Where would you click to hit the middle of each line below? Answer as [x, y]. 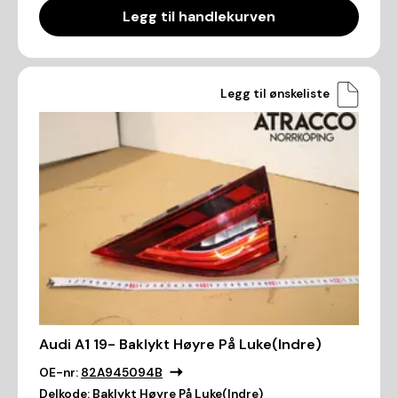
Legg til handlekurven [199, 16]
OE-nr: [59, 373]
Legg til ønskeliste [275, 94]
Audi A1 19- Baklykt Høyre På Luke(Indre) [180, 345]
